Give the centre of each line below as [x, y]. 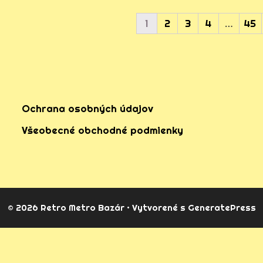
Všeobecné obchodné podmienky [103, 130]
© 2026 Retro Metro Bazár [66, 207]
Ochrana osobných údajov [88, 108]
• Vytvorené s [156, 207]
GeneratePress [222, 207]
